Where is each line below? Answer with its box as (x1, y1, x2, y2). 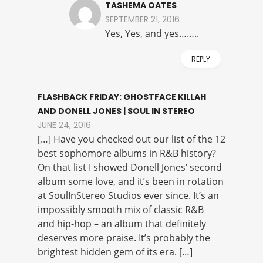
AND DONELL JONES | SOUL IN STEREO (38, 105, 195, 117)
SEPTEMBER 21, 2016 (105, 14, 180, 26)
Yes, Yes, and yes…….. (105, 27, 199, 41)
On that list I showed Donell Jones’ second (38, 161, 222, 174)
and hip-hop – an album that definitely (38, 217, 206, 231)
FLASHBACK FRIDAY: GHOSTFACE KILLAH (38, 91, 206, 103)
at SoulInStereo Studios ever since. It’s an (38, 189, 219, 203)
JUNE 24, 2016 (38, 119, 91, 131)
